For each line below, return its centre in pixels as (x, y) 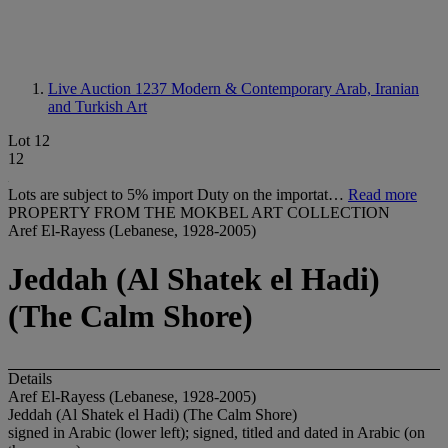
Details (30, 378)
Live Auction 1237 (109, 88)
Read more (382, 194)
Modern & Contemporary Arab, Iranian (295, 88)
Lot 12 (29, 140)
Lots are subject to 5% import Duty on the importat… (178, 194)
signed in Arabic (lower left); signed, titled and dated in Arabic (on (216, 432)
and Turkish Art (97, 106)
